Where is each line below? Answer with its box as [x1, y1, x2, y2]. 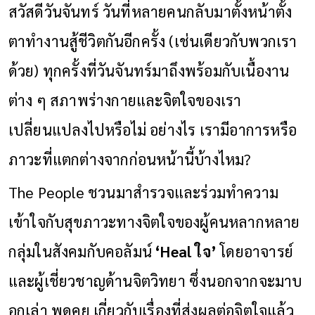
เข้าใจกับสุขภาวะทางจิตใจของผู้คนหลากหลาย [8, 211, 300, 231]
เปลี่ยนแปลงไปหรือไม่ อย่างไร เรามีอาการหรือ [8, 119, 297, 139]
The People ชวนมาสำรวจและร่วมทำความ [8, 181, 279, 202]
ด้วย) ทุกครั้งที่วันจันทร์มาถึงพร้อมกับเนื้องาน [8, 60, 290, 80]
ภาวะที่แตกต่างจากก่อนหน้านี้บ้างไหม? [8, 148, 252, 169]
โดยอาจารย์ [217, 240, 294, 261]
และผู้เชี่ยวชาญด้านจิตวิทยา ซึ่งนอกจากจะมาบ [8, 270, 302, 290]
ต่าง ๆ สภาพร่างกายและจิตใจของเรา [8, 89, 242, 110]
